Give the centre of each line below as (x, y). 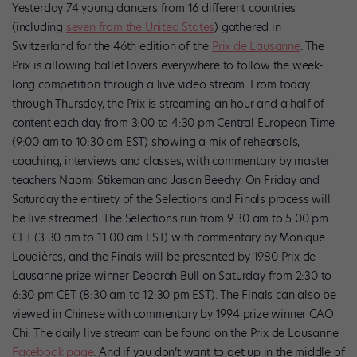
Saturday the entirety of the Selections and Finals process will (171, 199)
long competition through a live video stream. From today (161, 84)
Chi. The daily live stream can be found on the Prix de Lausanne (175, 333)
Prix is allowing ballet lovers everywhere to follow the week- (168, 65)
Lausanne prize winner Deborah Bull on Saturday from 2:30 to (172, 275)
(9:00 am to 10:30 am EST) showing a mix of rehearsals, (156, 141)
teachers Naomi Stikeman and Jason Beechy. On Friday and (166, 180)
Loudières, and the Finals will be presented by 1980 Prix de (164, 256)
